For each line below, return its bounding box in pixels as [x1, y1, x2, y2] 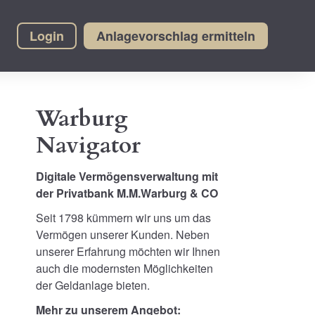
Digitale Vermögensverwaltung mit [36, 167, 218, 184]
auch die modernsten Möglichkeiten [36, 259, 213, 276]
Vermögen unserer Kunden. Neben [36, 226, 210, 243]
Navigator [36, 130, 141, 161]
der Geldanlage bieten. [36, 276, 150, 293]
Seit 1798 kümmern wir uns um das [36, 209, 211, 226]
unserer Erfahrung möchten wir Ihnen [36, 243, 220, 259]
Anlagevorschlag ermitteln [96, 27, 255, 45]
